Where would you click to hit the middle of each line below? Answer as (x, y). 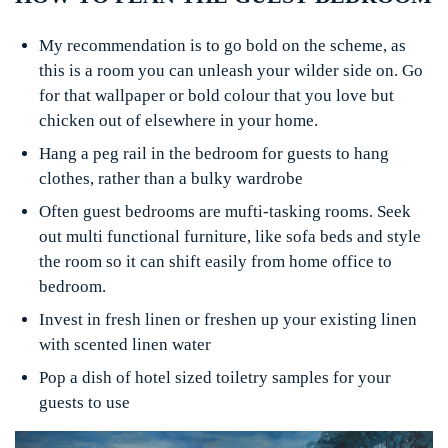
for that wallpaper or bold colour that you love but (216, 96)
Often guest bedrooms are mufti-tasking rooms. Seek (225, 212)
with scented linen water (125, 345)
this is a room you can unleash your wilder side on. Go (231, 71)
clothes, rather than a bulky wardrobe (171, 179)
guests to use (84, 403)
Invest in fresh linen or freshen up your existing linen (228, 320)
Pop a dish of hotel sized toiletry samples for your (215, 378)
